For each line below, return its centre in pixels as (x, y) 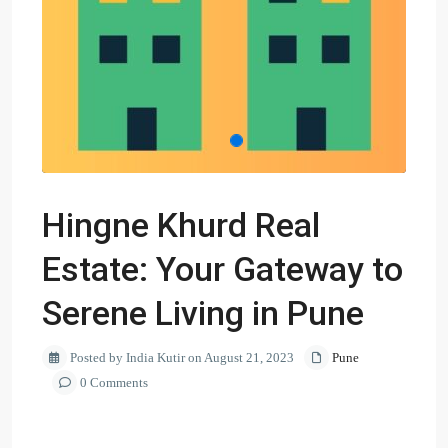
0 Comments (112, 382)
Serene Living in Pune (203, 313)
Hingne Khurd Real (181, 225)
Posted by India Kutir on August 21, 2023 (180, 357)
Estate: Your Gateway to (222, 269)
